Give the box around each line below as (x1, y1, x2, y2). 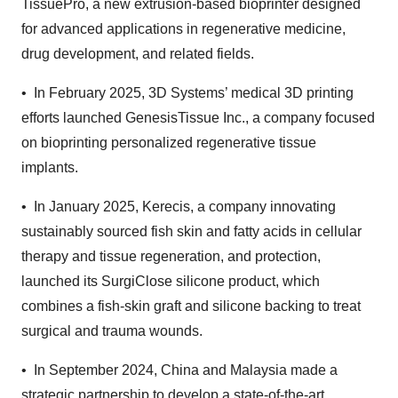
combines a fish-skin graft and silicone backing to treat (21, 298, 361, 314)
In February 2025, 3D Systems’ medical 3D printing (34, 85, 354, 101)
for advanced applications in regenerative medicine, (21, 21, 346, 37)
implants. (21, 160, 82, 176)
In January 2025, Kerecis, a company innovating (34, 199, 336, 215)
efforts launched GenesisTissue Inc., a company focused (21, 110, 375, 126)
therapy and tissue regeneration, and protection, (21, 249, 321, 265)
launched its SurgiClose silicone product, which (21, 274, 320, 290)
